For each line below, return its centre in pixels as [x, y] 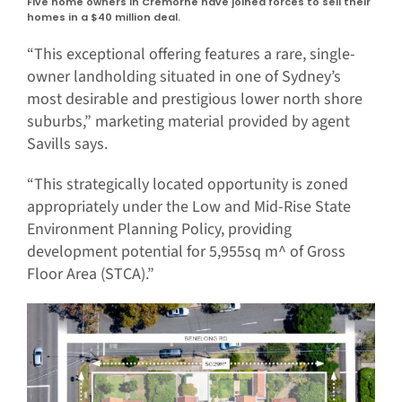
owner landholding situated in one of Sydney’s [184, 77]
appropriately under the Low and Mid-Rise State [188, 207]
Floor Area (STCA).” [90, 275]
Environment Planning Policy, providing [159, 230]
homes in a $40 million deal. [103, 17]
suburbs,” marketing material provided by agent [188, 122]
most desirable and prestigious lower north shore [194, 100]
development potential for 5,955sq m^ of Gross [186, 252]
